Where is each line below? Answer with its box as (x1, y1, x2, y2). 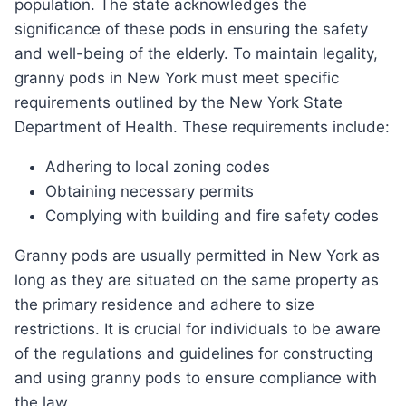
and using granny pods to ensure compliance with (14, 369, 377, 388)
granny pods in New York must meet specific (14, 69, 339, 88)
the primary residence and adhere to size (14, 295, 314, 314)
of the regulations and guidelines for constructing (14, 344, 372, 363)
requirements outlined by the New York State (14, 93, 343, 112)
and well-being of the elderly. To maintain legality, (14, 44, 378, 63)
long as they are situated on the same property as (14, 271, 379, 290)
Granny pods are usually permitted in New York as (14, 246, 26, 266)
